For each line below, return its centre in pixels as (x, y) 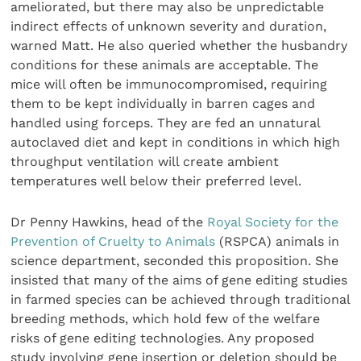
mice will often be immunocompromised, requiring (169, 85)
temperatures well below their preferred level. (156, 181)
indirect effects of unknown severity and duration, (169, 27)
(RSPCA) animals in (278, 241)
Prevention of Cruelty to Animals (113, 241)
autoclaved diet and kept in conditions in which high (176, 143)
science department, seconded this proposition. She (175, 260)
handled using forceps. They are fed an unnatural (166, 123)
